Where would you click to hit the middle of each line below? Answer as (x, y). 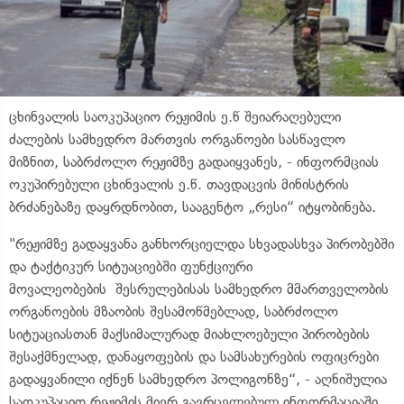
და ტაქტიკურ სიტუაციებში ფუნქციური (131, 266)
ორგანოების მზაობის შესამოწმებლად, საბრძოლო (174, 311)
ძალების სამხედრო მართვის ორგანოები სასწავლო (177, 139)
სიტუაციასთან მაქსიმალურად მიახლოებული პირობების (189, 334)
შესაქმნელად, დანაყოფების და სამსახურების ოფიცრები (194, 356)
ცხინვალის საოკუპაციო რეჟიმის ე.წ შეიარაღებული (175, 116)
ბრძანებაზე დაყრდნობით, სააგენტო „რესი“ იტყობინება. (193, 207)
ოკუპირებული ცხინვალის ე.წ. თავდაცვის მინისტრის (179, 184)
